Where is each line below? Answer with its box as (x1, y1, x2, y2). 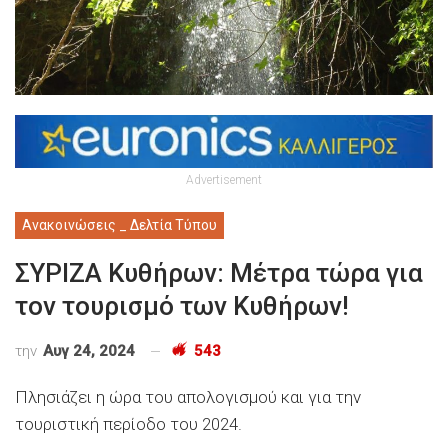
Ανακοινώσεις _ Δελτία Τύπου (22, 216, 217, 233)
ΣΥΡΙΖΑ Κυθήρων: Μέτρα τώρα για (15, 257, 423, 288)
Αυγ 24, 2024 (43, 341, 135, 360)
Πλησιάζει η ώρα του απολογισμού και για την (15, 386, 361, 407)
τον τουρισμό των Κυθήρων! (15, 290, 349, 321)
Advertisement (186, 172, 262, 187)
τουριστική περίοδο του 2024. (15, 413, 242, 434)
